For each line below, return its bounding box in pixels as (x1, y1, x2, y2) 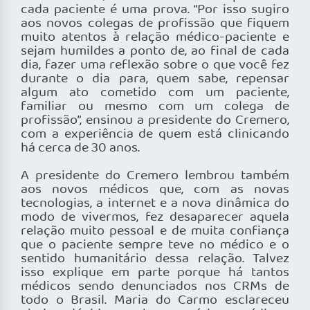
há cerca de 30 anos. (21, 138, 140, 159)
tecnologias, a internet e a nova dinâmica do (21, 193, 289, 215)
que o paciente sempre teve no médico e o (21, 235, 289, 256)
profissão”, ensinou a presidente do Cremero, (21, 110, 289, 131)
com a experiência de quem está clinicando (21, 124, 289, 145)
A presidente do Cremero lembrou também (21, 165, 289, 187)
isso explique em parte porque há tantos (21, 262, 289, 284)
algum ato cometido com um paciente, (21, 82, 289, 104)
